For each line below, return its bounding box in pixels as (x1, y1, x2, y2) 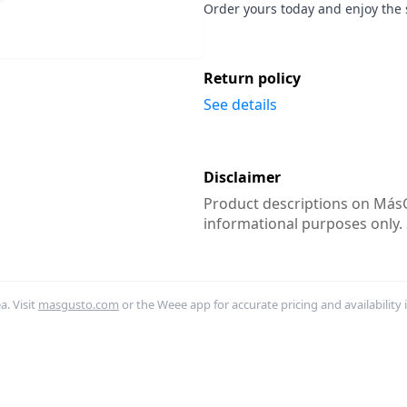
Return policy (203, 68, 301, 88)
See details (203, 94, 277, 114)
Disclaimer (203, 167, 281, 187)
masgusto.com (38, 296, 119, 313)
